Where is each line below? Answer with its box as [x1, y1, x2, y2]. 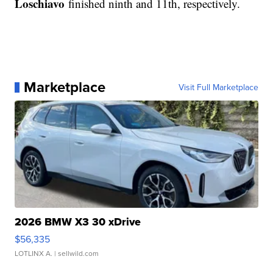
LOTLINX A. [15, 248, 53, 259]
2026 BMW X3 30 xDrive [15, 214, 141, 230]
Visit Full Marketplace [178, 81, 258, 94]
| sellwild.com [52, 248, 99, 259]
